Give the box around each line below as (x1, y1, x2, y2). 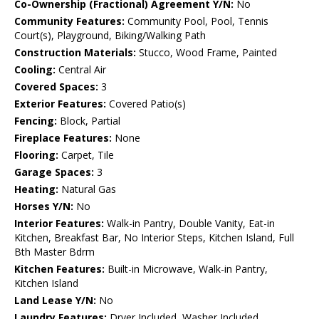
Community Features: (14, 14, 125, 28)
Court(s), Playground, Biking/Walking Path (14, 28, 206, 43)
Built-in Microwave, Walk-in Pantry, (105, 262, 268, 276)
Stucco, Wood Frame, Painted (136, 46, 277, 60)
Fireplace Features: (14, 131, 112, 145)
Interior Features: (14, 216, 104, 231)
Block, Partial (57, 114, 120, 128)
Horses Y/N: (14, 199, 73, 214)
